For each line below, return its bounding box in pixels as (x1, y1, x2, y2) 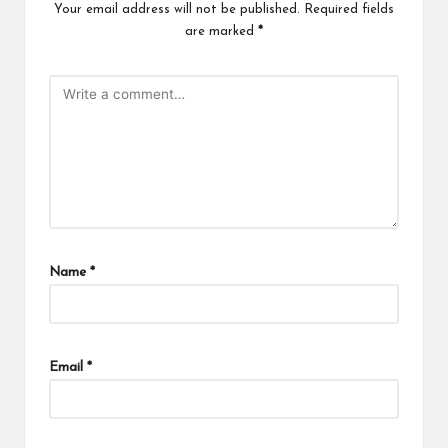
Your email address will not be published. (54, 3, 300, 17)
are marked (185, 25, 258, 39)
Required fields (304, 3, 394, 17)
